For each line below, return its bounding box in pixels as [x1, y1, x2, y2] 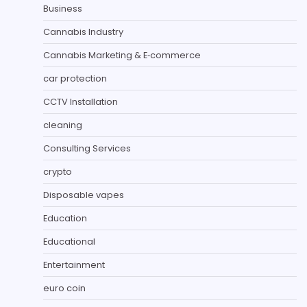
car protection [43, 71, 107, 85]
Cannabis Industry [43, 25, 123, 38]
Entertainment [43, 258, 105, 271]
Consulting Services [43, 141, 131, 155]
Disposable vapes [43, 188, 124, 201]
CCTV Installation [43, 95, 118, 108]
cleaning [43, 118, 82, 132]
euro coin [43, 281, 86, 295]
